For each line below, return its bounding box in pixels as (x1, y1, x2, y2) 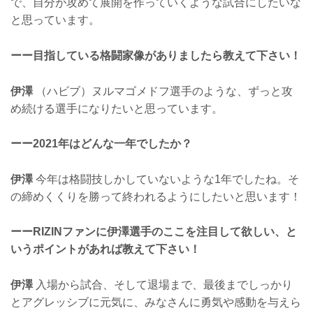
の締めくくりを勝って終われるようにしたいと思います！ (10, 190, 301, 203)
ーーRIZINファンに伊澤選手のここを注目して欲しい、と (10, 226, 297, 238)
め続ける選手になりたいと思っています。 (10, 102, 223, 115)
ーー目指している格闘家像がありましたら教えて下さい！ (10, 49, 301, 61)
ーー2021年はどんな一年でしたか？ (10, 138, 192, 150)
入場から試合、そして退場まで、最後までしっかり (33, 278, 293, 291)
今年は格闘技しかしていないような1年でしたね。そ (33, 173, 299, 185)
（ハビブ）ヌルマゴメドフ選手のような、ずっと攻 (33, 85, 293, 97)
